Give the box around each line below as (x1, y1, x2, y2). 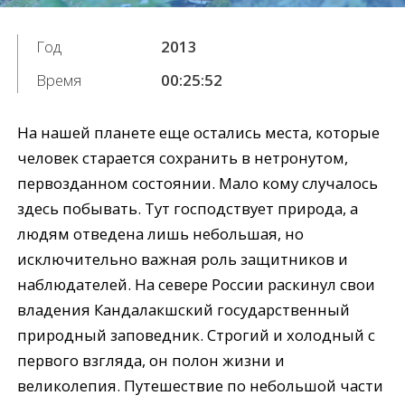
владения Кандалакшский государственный (17, 299, 351, 321)
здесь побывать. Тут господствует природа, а (17, 198, 359, 220)
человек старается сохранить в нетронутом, (17, 147, 349, 169)
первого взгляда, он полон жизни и (17, 350, 286, 372)
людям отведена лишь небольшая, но (17, 223, 305, 245)
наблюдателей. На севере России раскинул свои (17, 274, 376, 296)
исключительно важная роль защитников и (17, 249, 349, 270)
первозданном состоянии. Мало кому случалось (17, 173, 379, 194)
